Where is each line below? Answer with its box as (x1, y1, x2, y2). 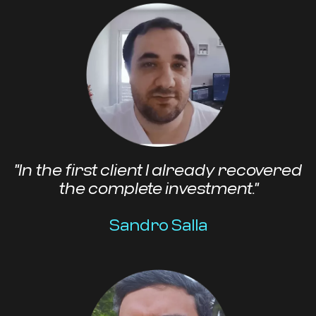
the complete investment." (58, 178, 258, 197)
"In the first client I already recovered (14, 160, 302, 179)
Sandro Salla (109, 215, 207, 234)
